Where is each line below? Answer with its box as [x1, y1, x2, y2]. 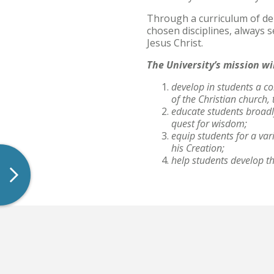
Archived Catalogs [13, 13, 95, 28]
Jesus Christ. [147, 36, 203, 50]
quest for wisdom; [171, 117, 250, 130]
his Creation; [171, 141, 227, 155]
